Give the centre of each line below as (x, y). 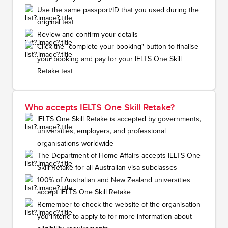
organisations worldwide (75, 144)
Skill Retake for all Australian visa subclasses (107, 168)
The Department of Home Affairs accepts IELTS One (119, 156)
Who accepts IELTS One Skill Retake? (100, 108)
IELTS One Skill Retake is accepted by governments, (119, 119)
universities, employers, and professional (102, 131)
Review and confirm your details (88, 35)
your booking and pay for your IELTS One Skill (109, 59)
